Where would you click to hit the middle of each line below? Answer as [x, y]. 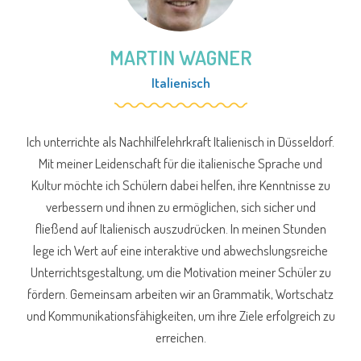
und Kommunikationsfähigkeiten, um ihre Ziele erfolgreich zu [180, 316]
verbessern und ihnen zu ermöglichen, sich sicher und [180, 207]
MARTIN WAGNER [180, 58]
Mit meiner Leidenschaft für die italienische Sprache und [180, 164]
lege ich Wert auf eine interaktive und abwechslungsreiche [180, 251]
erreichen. [180, 338]
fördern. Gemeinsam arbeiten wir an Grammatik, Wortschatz [180, 294]
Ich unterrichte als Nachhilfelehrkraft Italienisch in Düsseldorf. [180, 142]
